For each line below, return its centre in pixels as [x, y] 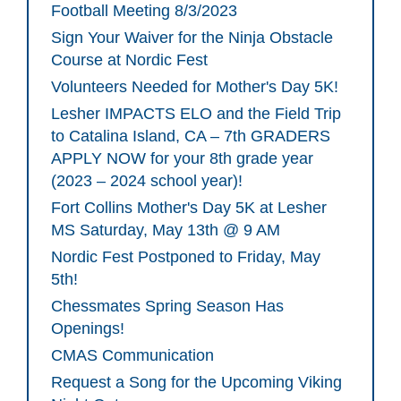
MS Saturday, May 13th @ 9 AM [166, 230]
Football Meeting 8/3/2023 [144, 11]
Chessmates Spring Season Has [167, 307]
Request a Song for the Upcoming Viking [196, 383]
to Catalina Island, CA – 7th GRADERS [191, 137]
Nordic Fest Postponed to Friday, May [186, 257]
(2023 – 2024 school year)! [147, 181]
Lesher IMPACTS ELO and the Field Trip [196, 114]
